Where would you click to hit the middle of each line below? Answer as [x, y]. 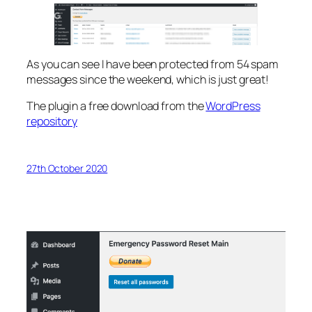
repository [52, 122]
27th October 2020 [67, 168]
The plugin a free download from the [116, 106]
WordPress [233, 106]
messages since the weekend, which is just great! [148, 80]
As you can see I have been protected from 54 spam [153, 64]
